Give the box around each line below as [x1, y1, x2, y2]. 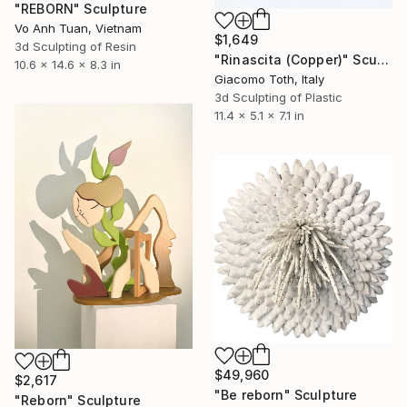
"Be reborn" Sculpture [214, 386, 358, 402]
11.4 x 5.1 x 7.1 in [214, 107, 304, 123]
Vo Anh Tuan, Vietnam [15, 20, 142, 35]
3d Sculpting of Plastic [214, 89, 342, 104]
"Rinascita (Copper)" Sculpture [376, 51, 389, 67]
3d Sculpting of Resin [15, 38, 136, 54]
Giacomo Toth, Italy [214, 71, 324, 86]
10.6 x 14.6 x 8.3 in [15, 56, 121, 72]
